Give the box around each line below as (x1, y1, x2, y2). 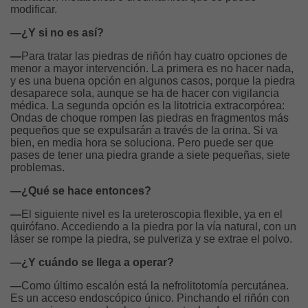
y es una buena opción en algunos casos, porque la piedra (10, 75, 295, 87)
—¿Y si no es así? (10, 27, 107, 39)
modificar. (10, 3, 60, 16)
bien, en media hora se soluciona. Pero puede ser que (10, 137, 274, 149)
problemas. (10, 162, 67, 174)
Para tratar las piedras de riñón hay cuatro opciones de (21, 50, 287, 63)
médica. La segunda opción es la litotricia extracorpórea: (10, 100, 285, 112)
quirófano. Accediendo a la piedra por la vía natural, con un (10, 221, 296, 233)
